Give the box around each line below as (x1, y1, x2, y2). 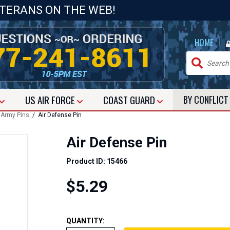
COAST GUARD (103, 92, 157, 107)
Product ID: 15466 (66, 157, 127, 165)
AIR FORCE (37, 92, 77, 107)
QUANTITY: (66, 217, 105, 225)
